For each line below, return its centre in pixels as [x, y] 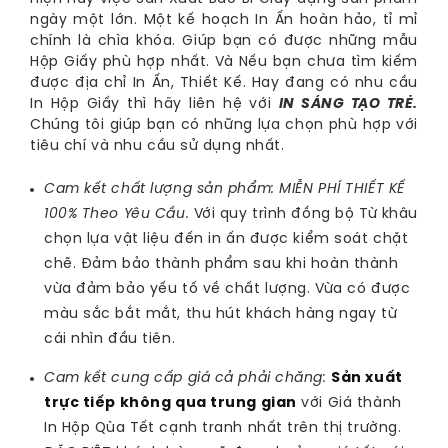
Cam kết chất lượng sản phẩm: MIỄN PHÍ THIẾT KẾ [224, 189]
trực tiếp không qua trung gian [170, 403]
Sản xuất [367, 378]
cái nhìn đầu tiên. [110, 339]
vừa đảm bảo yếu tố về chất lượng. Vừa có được [227, 289]
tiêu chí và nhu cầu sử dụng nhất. [157, 146]
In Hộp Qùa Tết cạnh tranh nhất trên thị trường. [223, 428]
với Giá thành [349, 403]
